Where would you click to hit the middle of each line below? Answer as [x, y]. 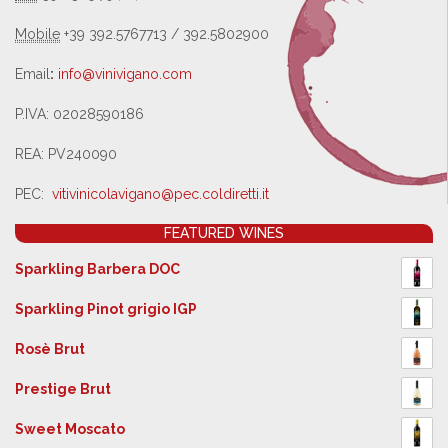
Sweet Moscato [70, 429]
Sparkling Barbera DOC [97, 269]
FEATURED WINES [224, 233]
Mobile [37, 34]
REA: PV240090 [66, 154]
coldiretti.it [235, 194]
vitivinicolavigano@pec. [127, 194]
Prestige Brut [63, 389]
